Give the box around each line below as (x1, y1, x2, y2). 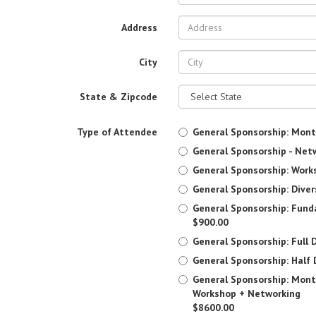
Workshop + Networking (192, 287, 300, 300)
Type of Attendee (76, 126, 157, 138)
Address (121, 21, 157, 34)
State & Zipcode (79, 90, 157, 103)
